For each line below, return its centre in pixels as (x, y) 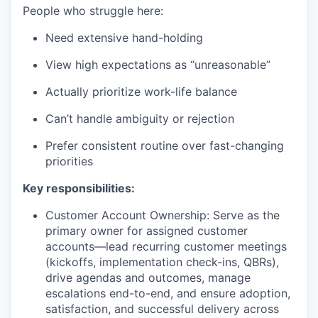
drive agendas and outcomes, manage (148, 277)
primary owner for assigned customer (147, 230)
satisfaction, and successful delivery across (162, 308)
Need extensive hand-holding (124, 37)
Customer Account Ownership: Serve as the (163, 215)
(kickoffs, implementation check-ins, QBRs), (162, 262)
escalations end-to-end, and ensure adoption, (168, 293)
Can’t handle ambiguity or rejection (140, 118)
